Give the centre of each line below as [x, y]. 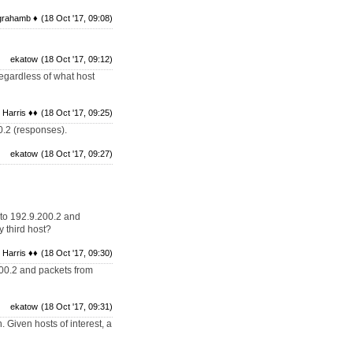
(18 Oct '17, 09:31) [77, 307]
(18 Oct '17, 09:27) [77, 154]
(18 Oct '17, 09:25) [77, 113]
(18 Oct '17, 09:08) [77, 18]
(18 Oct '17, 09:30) [77, 253]
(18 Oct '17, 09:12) [77, 59]
